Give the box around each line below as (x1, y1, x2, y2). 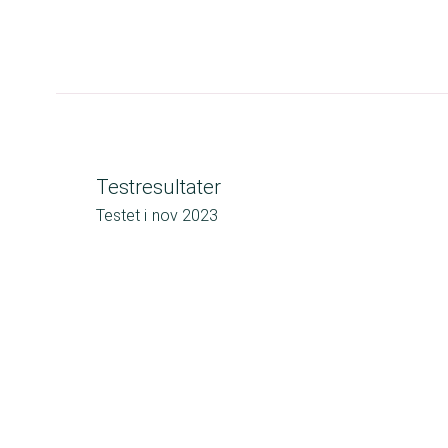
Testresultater (96, 175, 221, 199)
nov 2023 (152, 206, 218, 225)
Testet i (96, 206, 147, 225)
